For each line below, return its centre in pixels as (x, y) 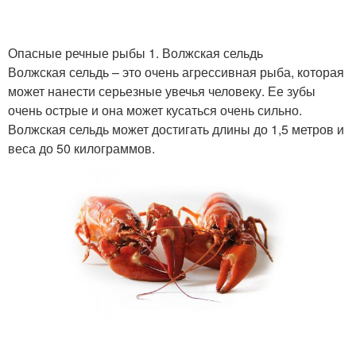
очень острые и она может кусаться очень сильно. (155, 110)
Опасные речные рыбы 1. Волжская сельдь (135, 53)
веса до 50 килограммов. (81, 148)
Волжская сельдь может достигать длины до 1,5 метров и (176, 129)
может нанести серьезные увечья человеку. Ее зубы (162, 91)
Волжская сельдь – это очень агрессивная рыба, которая (176, 72)
